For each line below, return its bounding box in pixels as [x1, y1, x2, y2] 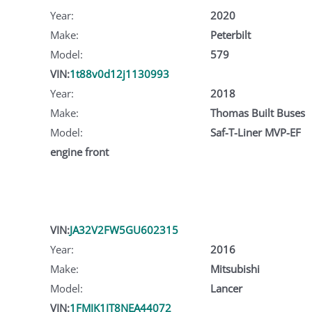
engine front [50, 144, 109, 159]
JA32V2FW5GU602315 [70, 222, 178, 237]
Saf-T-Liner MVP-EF [210, 125, 301, 139]
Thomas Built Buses [210, 105, 305, 120]
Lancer [210, 281, 242, 295]
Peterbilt [210, 27, 251, 42]
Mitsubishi [210, 261, 260, 276]
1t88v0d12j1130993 [70, 66, 169, 81]
